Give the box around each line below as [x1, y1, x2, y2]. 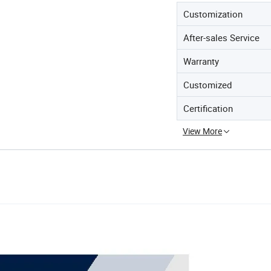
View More [183, 125, 222, 137]
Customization [183, 8, 243, 20]
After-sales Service [183, 31, 260, 44]
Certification [183, 102, 233, 114]
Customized [183, 79, 232, 91]
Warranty [183, 55, 219, 67]
